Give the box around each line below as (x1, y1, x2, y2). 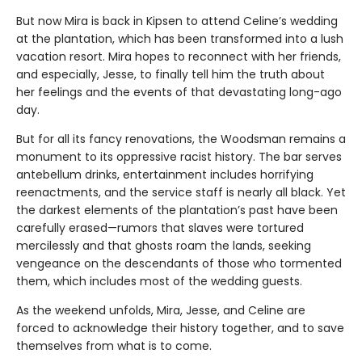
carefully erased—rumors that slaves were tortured (16, 220, 304, 237)
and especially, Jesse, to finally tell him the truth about (16, 66, 325, 83)
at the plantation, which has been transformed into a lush (16, 31, 343, 48)
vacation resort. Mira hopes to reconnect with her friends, (16, 48, 341, 65)
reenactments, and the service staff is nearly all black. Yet (16, 184, 346, 201)
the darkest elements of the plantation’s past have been (16, 202, 338, 219)
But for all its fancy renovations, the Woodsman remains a (16, 131, 346, 148)
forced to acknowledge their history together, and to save (16, 320, 344, 337)
